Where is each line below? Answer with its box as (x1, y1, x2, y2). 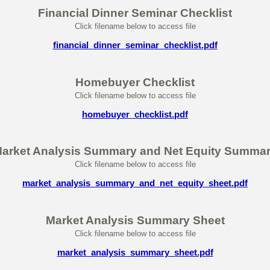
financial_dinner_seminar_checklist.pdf (52, 40, 218, 51)
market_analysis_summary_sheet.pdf (57, 246, 213, 257)
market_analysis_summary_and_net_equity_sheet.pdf (22, 178, 248, 189)
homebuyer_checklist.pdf (82, 108, 188, 119)
